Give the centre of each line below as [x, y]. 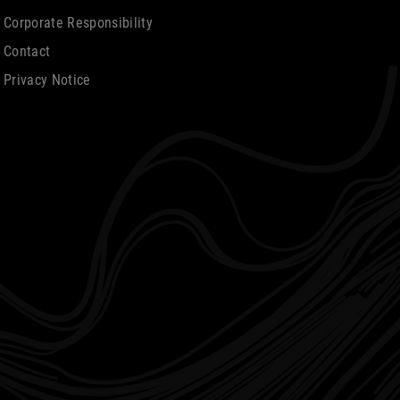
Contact [27, 51]
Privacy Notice [47, 79]
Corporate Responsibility [78, 22]
